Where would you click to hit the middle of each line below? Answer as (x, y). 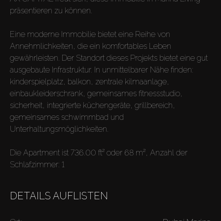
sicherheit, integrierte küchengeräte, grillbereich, (92, 106)
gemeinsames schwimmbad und (67, 117)
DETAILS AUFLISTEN (59, 196)
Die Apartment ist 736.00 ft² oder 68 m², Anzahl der (99, 153)
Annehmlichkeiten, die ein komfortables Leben (91, 46)
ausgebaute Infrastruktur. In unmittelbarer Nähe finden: (102, 70)
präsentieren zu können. (51, 11)
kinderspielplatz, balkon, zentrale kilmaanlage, (90, 82)
